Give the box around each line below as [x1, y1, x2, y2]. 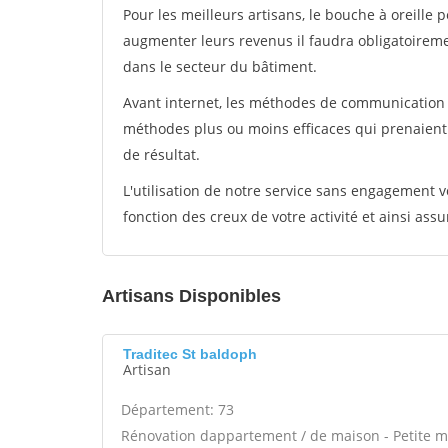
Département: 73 [121, 400, 234, 419]
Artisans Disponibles [102, 286, 281, 306]
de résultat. [123, 145, 200, 164]
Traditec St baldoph [123, 346, 257, 362]
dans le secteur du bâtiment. [123, 57, 317, 76]
